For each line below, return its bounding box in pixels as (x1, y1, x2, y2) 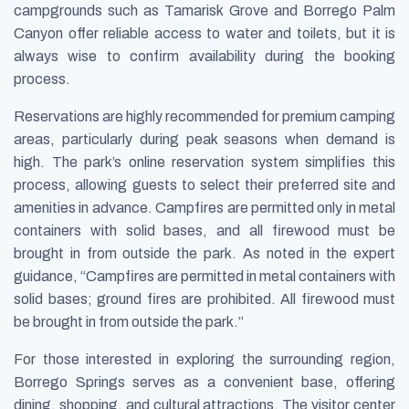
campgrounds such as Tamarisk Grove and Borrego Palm (14, 2, 395, 18)
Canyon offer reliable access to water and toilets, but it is (14, 25, 395, 41)
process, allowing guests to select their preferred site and (14, 176, 395, 193)
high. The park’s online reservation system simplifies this (14, 153, 395, 170)
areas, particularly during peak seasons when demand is (14, 131, 395, 147)
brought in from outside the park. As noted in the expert (14, 245, 395, 261)
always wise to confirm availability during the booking (14, 47, 395, 64)
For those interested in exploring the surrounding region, (14, 351, 395, 367)
